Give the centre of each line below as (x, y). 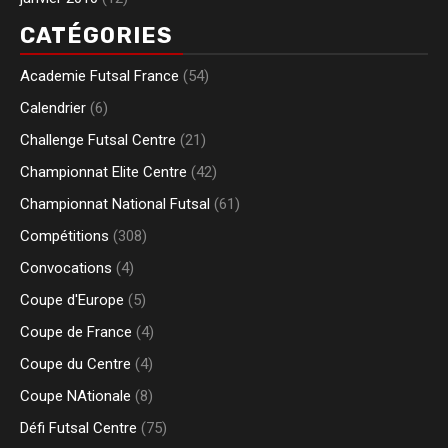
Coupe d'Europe (72, 300)
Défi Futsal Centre (78, 428)
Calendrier (53, 108)
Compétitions (64, 236)
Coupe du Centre (75, 364)
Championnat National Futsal (115, 204)
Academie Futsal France (99, 76)
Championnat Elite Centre (103, 172)
